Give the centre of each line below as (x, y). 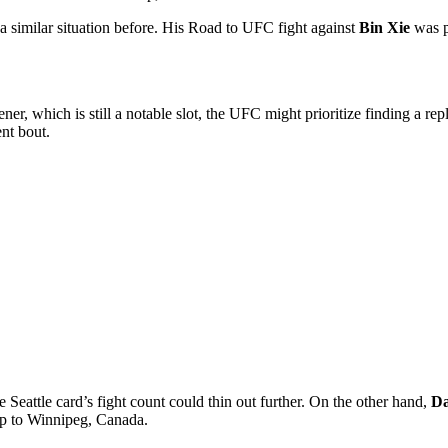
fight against (316, 27)
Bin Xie (384, 27)
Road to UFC (231, 27)
